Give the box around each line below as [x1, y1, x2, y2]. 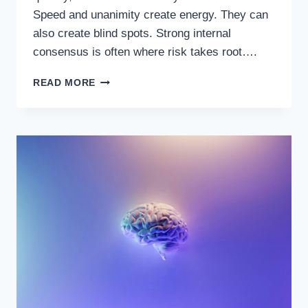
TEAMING [95, 89, 143, 100]
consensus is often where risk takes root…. [33, 45, 257, 59]
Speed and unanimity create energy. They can [33, 8, 268, 22]
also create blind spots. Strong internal [33, 27, 231, 41]
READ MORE [33, 78, 96, 89]
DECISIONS [95, 118, 152, 129]
